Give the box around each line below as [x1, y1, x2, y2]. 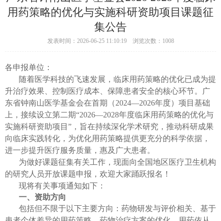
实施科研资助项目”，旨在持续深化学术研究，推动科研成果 [5, 122, 214, 131]
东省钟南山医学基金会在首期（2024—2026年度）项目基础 [5, 99, 210, 107]
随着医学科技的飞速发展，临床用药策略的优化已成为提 [19, 75, 216, 83]
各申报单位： [5, 63, 52, 72]
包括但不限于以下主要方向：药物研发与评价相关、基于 [19, 204, 216, 213]
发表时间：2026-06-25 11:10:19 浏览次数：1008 [47, 37, 174, 44]
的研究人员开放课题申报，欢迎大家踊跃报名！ [5, 170, 171, 178]
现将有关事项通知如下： [19, 182, 106, 190]
